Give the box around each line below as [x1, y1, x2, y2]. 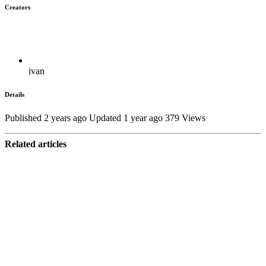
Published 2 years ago [5, 113, 87, 123]
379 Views [165, 113, 205, 123]
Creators [5, 3, 30, 11]
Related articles [5, 139, 66, 150]
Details [5, 91, 24, 99]
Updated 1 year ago [89, 113, 163, 123]
